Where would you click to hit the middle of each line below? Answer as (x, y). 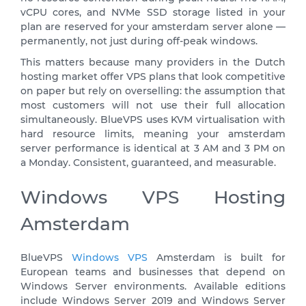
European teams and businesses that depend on (153, 272)
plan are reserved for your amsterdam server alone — (153, 26)
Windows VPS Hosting (153, 197)
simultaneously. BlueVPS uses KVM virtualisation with (153, 119)
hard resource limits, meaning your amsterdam (153, 134)
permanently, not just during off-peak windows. (139, 41)
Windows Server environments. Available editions (153, 286)
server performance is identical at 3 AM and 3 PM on (153, 148)
